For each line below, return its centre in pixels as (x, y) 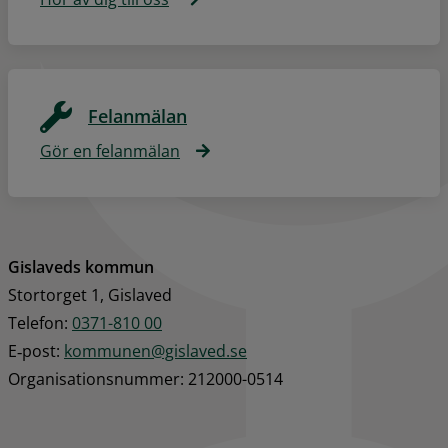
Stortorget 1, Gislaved (90, 295)
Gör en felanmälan (110, 151)
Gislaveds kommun (81, 267)
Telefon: (40, 323)
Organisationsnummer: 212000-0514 (145, 379)
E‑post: (36, 351)
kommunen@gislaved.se (155, 351)
